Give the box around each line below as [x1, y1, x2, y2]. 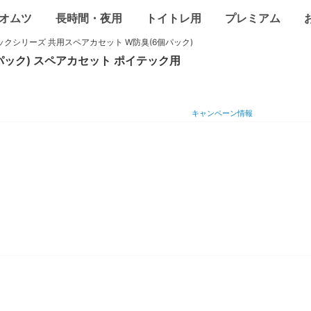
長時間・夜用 [56, 11, 122, 25]
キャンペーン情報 [192, 108, 253, 118]
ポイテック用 [114, 53, 180, 67]
